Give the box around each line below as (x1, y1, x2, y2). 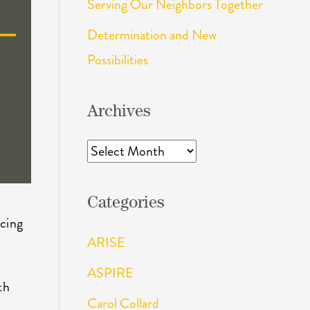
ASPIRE (86, 262, 134, 283)
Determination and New (86, 24, 217, 45)
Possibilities (86, 49, 148, 70)
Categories (86, 195, 165, 212)
